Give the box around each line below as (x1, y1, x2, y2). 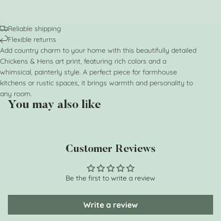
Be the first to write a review (66, 173, 155, 183)
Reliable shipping (8, 24, 61, 33)
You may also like (8, 99, 101, 111)
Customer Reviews (65, 144, 156, 155)
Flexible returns (8, 35, 56, 44)
